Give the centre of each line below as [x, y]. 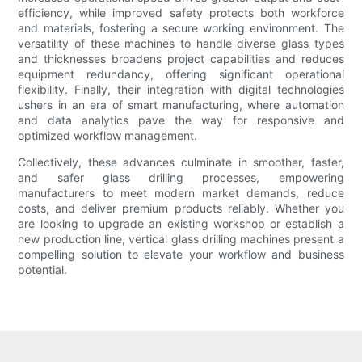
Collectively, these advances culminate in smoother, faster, [181, 162]
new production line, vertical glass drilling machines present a [181, 239]
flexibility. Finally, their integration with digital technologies [181, 90]
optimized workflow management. [108, 136]
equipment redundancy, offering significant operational [181, 74]
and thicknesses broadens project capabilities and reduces [181, 59]
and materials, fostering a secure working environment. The [181, 28]
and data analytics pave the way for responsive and [181, 120]
